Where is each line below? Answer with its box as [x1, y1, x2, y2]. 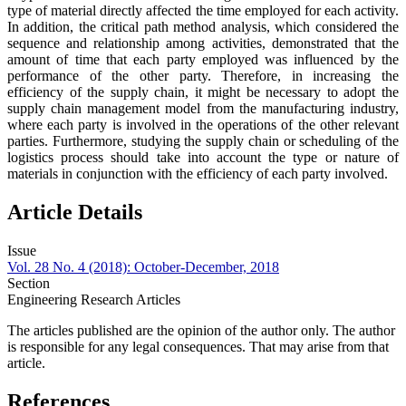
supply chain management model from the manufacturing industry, [7, 101, 399, 117]
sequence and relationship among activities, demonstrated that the [7, 35, 399, 52]
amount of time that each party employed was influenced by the [7, 52, 399, 68]
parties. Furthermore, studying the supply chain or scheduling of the [7, 133, 399, 150]
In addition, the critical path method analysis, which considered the [7, 19, 399, 35]
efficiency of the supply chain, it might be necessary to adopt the [7, 84, 399, 101]
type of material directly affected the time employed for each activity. [7, 3, 399, 19]
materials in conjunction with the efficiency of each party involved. [7, 166, 388, 182]
